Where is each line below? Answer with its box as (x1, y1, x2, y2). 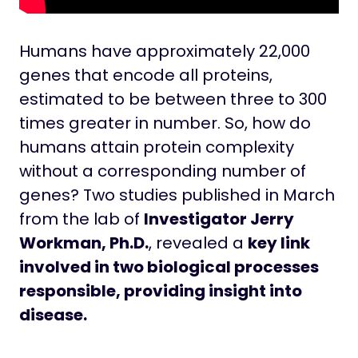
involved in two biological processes (19, 256, 319, 279)
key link (248, 232, 310, 255)
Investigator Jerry (144, 208, 294, 231)
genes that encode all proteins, (19, 64, 272, 87)
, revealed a (149, 232, 248, 255)
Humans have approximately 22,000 (19, 40, 310, 63)
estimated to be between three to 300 (19, 88, 327, 111)
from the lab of (19, 208, 144, 231)
